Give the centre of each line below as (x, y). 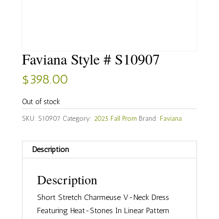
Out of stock (41, 102)
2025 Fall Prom (115, 119)
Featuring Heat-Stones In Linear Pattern (103, 211)
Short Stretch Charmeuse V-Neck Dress (103, 197)
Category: (78, 119)
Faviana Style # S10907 (91, 59)
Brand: (149, 119)
